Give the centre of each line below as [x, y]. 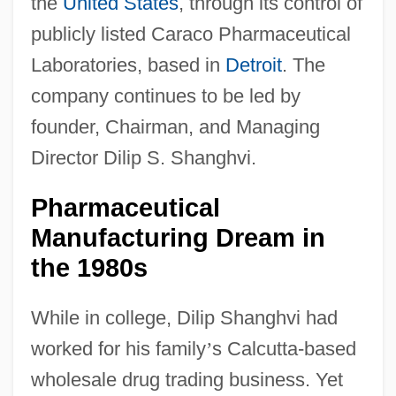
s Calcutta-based [284, 348]
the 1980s [89, 267]
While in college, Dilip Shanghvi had [184, 317]
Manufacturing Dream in [178, 237]
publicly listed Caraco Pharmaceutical [190, 34]
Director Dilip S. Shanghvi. [143, 157]
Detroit [253, 65]
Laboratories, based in [128, 65]
